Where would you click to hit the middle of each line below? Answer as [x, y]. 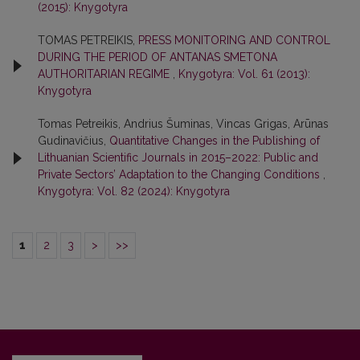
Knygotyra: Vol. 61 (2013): [244, 74]
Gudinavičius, [74, 141]
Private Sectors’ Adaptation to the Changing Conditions [180, 174]
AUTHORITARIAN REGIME [105, 74]
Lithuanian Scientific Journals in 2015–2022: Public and [178, 157]
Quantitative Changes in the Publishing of [215, 141]
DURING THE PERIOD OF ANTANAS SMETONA [157, 57]
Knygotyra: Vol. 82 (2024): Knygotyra [134, 191]
